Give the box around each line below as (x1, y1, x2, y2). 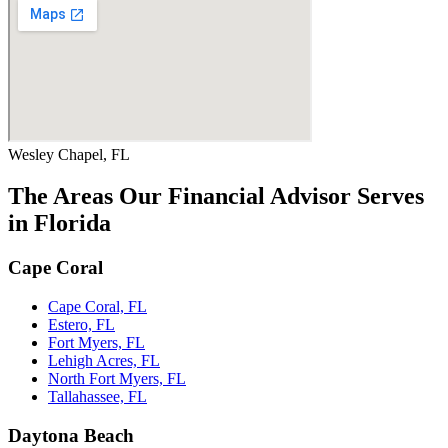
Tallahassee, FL (48, 388, 147, 406)
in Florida (8, 210, 111, 237)
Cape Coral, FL (48, 298, 147, 316)
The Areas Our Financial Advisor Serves (8, 183, 424, 210)
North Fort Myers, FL (48, 370, 186, 388)
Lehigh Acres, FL (48, 352, 160, 370)
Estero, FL (48, 316, 115, 334)
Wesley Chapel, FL (8, 145, 130, 163)
